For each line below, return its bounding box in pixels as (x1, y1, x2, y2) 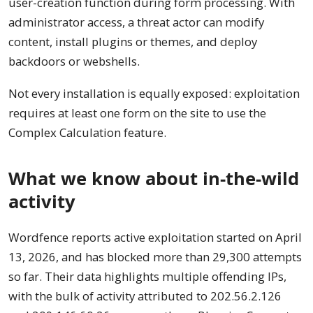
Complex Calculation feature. (8, 124, 166, 140)
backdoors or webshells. (8, 53, 140, 69)
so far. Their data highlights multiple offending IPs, (8, 268, 286, 284)
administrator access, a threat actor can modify (8, 14, 264, 30)
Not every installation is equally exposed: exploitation (8, 85, 300, 101)
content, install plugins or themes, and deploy (8, 34, 257, 50)
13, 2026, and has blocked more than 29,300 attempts (8, 248, 302, 265)
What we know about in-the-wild (8, 166, 299, 191)
